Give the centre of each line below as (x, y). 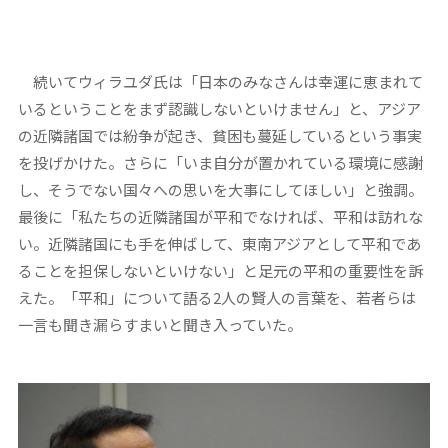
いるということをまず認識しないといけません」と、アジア (219, 108)
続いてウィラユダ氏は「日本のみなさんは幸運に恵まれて (220, 81)
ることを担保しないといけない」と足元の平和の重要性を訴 (220, 270)
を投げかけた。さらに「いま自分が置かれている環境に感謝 (220, 162)
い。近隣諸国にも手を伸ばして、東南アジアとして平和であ (219, 243)
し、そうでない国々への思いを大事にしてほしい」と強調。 (220, 189)
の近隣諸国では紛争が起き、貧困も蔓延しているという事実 (219, 135)
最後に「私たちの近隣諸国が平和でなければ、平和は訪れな (220, 216)
